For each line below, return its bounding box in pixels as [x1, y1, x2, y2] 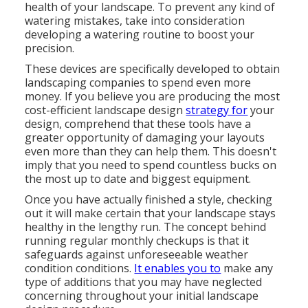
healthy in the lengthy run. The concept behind [25, 219, 267, 234]
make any [221, 260, 274, 276]
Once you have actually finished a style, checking [25, 191, 273, 207]
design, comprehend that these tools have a [25, 115, 252, 131]
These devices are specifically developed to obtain [25, 60, 280, 76]
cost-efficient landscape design [25, 102, 186, 118]
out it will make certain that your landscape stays [25, 205, 276, 221]
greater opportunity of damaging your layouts [25, 129, 265, 145]
